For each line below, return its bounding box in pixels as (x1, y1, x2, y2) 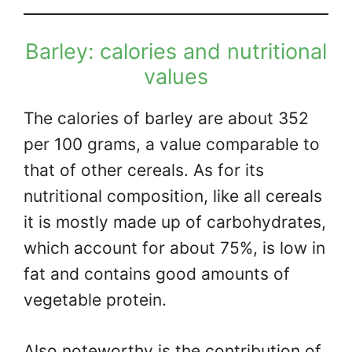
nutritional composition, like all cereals (24, 186, 322, 207)
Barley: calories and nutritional (25, 38, 327, 65)
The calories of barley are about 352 (24, 108, 309, 129)
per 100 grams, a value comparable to (24, 134, 320, 155)
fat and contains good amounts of (24, 264, 290, 284)
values (144, 64, 208, 90)
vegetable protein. (24, 290, 167, 310)
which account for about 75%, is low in (24, 238, 325, 258)
